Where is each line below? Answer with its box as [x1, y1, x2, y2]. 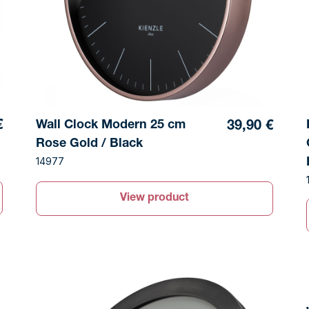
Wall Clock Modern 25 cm [35, 119, 186, 132]
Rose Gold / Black [35, 137, 143, 150]
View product [119, 192, 189, 204]
